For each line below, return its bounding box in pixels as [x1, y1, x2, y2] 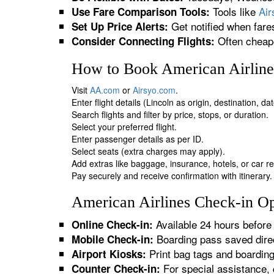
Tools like [210, 4, 259, 19]
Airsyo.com [133, 84, 176, 96]
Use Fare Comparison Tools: [72, 4, 210, 19]
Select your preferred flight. [72, 120, 177, 133]
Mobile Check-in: [72, 232, 154, 246]
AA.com [90, 84, 120, 96]
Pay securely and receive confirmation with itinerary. [72, 169, 272, 182]
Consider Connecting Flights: [72, 34, 215, 48]
